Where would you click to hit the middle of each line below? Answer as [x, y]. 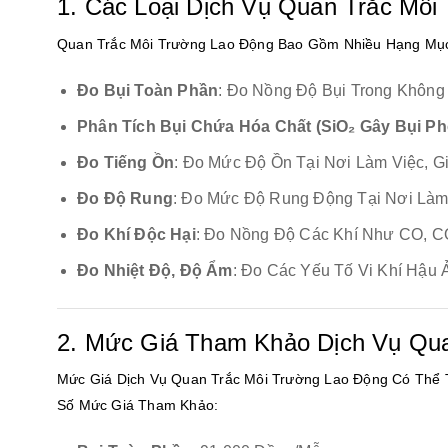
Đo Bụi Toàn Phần [148, 90]
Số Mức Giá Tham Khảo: [138, 405]
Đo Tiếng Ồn [126, 162]
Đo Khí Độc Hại [136, 234]
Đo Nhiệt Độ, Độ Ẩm [155, 270]
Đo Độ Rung [125, 198]
